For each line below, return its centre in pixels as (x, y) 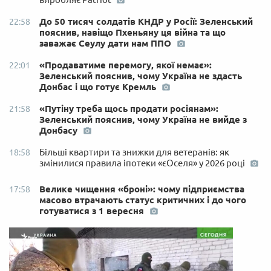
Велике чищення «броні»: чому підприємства (142, 189)
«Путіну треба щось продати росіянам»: (129, 108)
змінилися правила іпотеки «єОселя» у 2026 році (143, 163)
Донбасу (60, 130)
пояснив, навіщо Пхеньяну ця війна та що (132, 32)
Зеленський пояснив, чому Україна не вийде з (143, 119)
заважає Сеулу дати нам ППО (106, 43)
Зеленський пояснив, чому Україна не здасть (141, 76)
